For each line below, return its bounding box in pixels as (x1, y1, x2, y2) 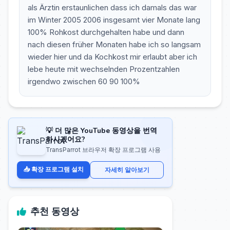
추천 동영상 (30, 205, 79, 218)
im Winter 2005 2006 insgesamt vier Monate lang (28, 15, 200, 25)
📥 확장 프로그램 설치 (23, 165, 84, 173)
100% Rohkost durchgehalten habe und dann (28, 27, 184, 37)
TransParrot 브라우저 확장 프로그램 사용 (46, 146, 161, 154)
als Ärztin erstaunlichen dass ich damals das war (28, 3, 197, 12)
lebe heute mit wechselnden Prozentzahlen (28, 64, 180, 74)
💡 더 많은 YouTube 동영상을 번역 (46, 126, 157, 136)
